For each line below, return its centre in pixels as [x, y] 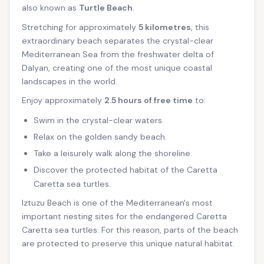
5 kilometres [165, 27]
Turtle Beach [106, 8]
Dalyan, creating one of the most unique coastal [117, 67]
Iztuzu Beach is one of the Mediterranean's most [117, 203]
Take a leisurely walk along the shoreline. [113, 153]
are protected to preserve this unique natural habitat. [128, 244]
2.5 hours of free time [148, 100]
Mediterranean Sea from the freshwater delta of [118, 54]
